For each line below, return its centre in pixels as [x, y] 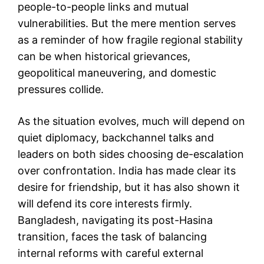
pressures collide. [61, 89]
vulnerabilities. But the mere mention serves [127, 23]
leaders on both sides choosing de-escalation [131, 154]
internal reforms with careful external [110, 253]
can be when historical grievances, [104, 56]
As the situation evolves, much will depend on [131, 121]
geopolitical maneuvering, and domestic [117, 72]
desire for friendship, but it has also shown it [129, 187]
